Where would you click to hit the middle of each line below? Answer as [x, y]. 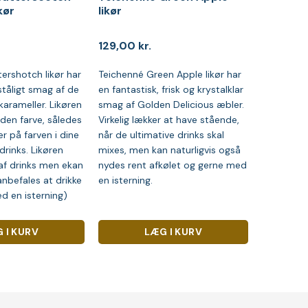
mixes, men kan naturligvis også [169, 150]
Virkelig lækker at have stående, [168, 119]
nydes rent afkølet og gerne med [172, 165]
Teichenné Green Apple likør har [169, 74]
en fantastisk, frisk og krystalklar [170, 89]
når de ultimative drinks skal [161, 134]
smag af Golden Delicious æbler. [171, 104]
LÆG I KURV [173, 232]
